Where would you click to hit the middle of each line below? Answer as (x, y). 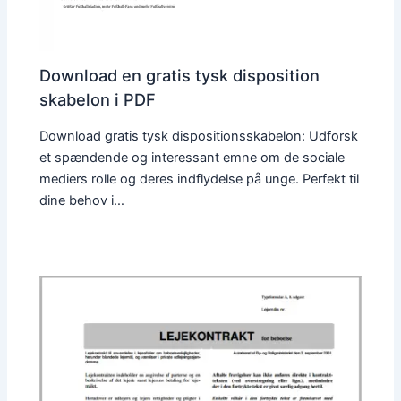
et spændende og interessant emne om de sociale (192, 157)
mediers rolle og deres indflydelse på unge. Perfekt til (200, 179)
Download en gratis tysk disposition (180, 76)
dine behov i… (82, 200)
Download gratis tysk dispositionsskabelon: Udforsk (199, 136)
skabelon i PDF (98, 100)
